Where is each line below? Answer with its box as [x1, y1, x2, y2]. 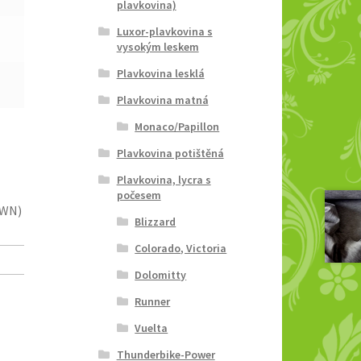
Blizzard [135, 214, 176, 229]
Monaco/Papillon [135, 118, 220, 134]
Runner [135, 293, 171, 309]
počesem [116, 187, 161, 202]
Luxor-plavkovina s [116, 23, 213, 39]
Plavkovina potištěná [116, 145, 224, 160]
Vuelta [135, 320, 168, 335]
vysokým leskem [116, 39, 199, 54]
